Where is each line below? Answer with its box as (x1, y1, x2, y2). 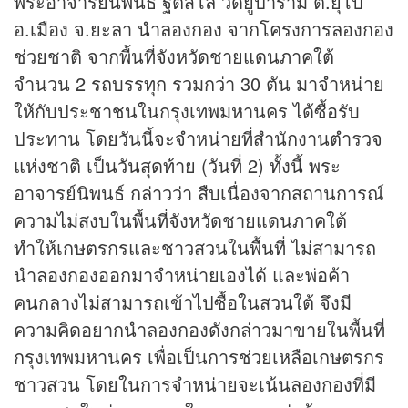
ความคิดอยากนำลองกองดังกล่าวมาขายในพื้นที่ (14, 316, 385, 343)
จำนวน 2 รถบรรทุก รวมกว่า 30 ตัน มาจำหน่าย (14, 70, 384, 97)
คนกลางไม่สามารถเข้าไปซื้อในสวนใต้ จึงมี (14, 289, 352, 316)
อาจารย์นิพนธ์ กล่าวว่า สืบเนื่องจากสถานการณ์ (14, 179, 384, 207)
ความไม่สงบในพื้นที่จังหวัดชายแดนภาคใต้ (14, 207, 347, 234)
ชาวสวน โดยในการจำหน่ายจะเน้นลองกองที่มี (14, 371, 376, 398)
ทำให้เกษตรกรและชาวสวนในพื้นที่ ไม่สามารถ (14, 234, 376, 261)
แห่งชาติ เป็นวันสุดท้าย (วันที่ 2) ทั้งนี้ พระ (14, 152, 341, 179)
